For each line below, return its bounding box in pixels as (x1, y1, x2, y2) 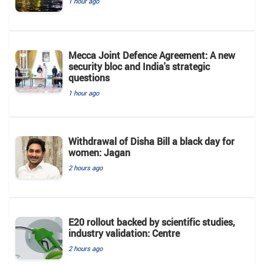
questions (68, 71, 110, 85)
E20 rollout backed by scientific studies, (68, 216, 235, 229)
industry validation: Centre (68, 227, 180, 240)
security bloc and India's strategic (68, 60, 210, 74)
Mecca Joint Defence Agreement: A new (68, 49, 235, 62)
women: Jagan (68, 146, 130, 160)
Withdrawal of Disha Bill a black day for (68, 135, 235, 148)
